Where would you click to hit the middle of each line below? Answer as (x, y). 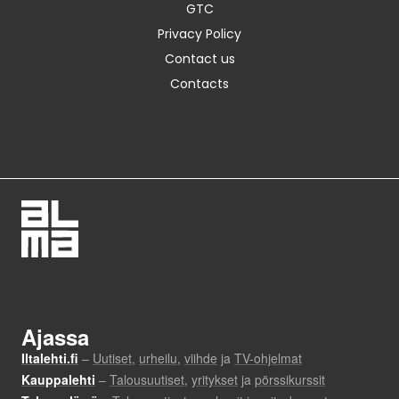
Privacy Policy (199, 34)
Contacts (199, 84)
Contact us (199, 59)
